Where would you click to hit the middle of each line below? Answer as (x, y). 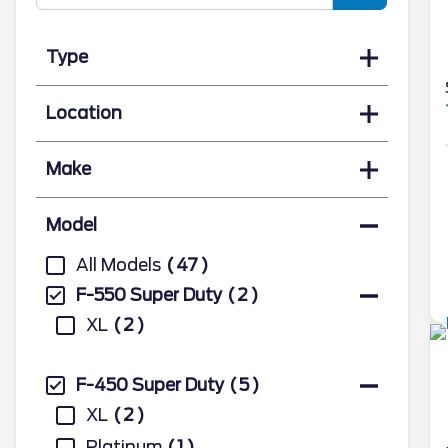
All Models (118, 265)
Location (84, 113)
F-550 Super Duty (149, 295)
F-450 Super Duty (150, 385)
